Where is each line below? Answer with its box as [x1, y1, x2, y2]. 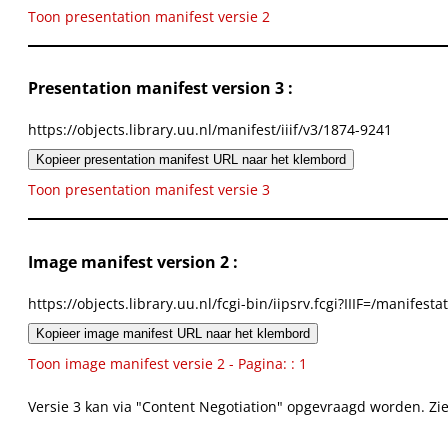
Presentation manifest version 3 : [28, 76, 293, 99]
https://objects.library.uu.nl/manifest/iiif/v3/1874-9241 [28, 120, 392, 140]
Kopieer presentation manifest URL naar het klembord [36, 152, 346, 168]
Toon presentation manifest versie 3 [28, 180, 270, 200]
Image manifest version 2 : [28, 250, 238, 273]
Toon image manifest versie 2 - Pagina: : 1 [28, 354, 307, 374]
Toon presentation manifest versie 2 [28, 6, 270, 26]
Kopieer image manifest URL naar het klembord [36, 326, 310, 342]
